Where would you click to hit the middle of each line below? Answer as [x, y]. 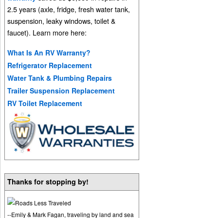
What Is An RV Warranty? [49, 52]
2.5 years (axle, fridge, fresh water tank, [69, 9]
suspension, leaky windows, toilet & [62, 21]
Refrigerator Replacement [50, 65]
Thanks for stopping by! [48, 181]
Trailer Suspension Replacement [61, 90]
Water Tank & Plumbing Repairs [60, 78]
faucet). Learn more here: [47, 33]
